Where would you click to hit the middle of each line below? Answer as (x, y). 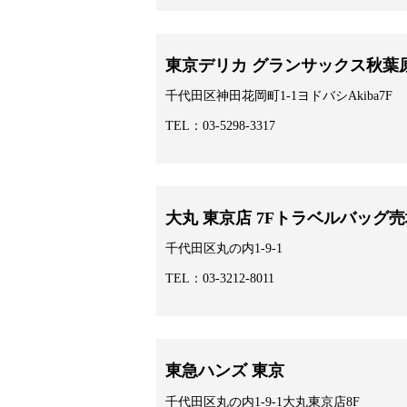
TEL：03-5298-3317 (220, 126)
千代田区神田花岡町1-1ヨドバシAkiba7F (279, 96)
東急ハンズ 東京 (225, 371)
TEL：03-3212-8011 (220, 279)
